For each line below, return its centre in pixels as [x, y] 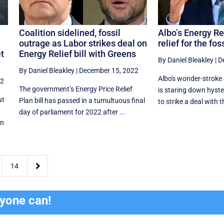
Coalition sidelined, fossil [69, 32]
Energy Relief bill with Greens [77, 53]
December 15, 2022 [108, 70]
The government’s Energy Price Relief [75, 89]
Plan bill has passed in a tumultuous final [82, 100]
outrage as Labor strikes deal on [83, 43]
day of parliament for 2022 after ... [72, 112]
